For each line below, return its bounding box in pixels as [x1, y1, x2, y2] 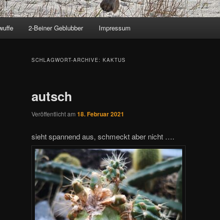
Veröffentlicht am [31, 110, 77, 118]
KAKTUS [103, 56, 126, 64]
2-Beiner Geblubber [28, 23, 83, 33]
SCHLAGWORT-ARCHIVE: [31, 56, 103, 64]
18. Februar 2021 [77, 110, 124, 119]
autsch [31, 87, 72, 106]
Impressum [98, 23, 131, 33]
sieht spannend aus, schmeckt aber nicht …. [31, 131, 174, 141]
